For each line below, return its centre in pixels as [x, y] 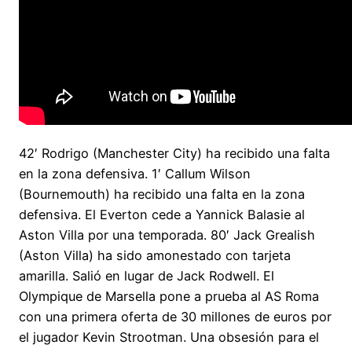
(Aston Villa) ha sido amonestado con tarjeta [155, 255]
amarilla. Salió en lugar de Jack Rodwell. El [147, 275]
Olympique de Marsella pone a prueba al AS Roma [169, 296]
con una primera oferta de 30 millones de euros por [175, 316]
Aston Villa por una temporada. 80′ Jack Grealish [167, 235]
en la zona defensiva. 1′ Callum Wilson [135, 173]
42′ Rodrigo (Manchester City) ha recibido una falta [174, 153]
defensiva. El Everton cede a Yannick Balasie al [162, 214]
